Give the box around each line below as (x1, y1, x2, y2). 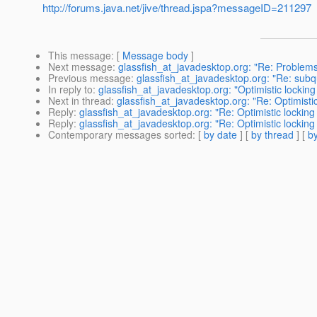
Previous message (48, 71, 131, 86)
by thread (251, 127, 294, 142)
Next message (48, 59, 113, 74)
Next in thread (48, 93, 111, 108)
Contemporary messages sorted (48, 127, 192, 142)
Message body (122, 48, 188, 63)
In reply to (48, 82, 93, 97)
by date (204, 127, 237, 142)
